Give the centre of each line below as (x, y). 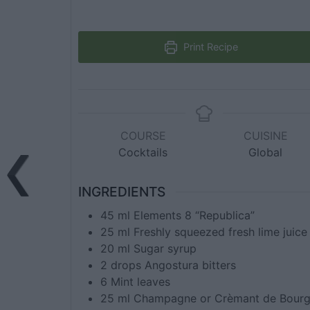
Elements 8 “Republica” (194, 216)
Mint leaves (140, 282)
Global (265, 153)
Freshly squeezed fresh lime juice (220, 232)
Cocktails (143, 153)
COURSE (143, 136)
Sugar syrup (165, 249)
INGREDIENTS (122, 192)
